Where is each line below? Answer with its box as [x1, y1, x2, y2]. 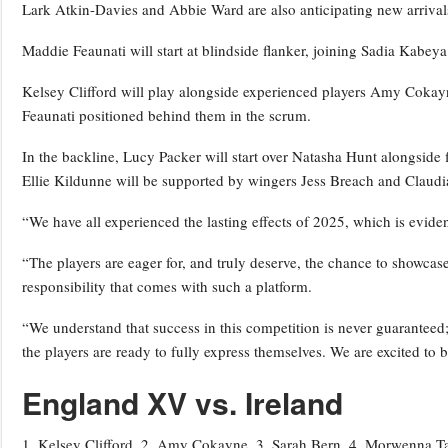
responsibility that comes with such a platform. [22, 276, 312, 297]
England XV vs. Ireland [22, 381, 343, 425]
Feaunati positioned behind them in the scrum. [22, 105, 311, 126]
